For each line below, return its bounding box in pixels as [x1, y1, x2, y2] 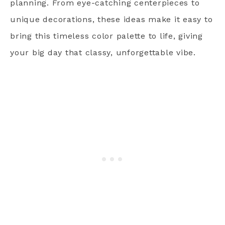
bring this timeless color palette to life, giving [10, 31, 203, 41]
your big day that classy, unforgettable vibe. [10, 48, 196, 57]
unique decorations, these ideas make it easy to [10, 15, 213, 24]
